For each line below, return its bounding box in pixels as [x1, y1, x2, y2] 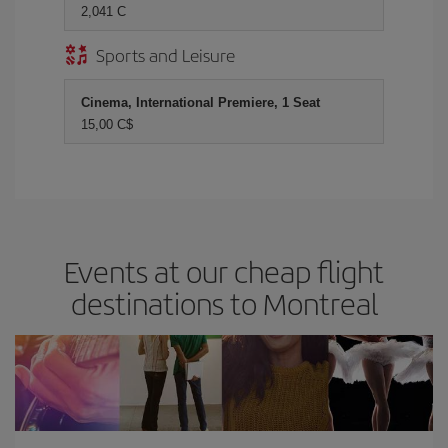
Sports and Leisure [96, 42, 235, 67]
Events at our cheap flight [64, 250, 384, 292]
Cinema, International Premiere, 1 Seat [81, 95, 320, 110]
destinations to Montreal [70, 282, 378, 324]
